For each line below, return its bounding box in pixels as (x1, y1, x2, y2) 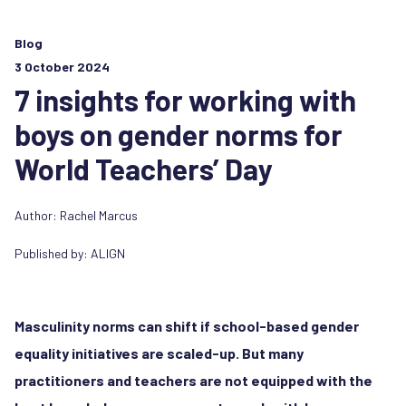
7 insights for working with (14, 82, 356, 117)
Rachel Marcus (60, 207, 138, 223)
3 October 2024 (14, 58, 110, 74)
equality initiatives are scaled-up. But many (14, 343, 304, 362)
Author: (14, 207, 60, 223)
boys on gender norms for (14, 116, 343, 151)
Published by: (14, 245, 91, 261)
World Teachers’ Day (14, 150, 273, 186)
